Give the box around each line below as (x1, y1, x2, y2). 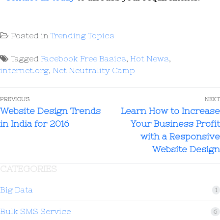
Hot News (130, 54, 169, 63)
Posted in (11, 31, 51, 40)
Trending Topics (51, 31, 114, 40)
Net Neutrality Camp (53, 66, 135, 75)
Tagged (11, 54, 41, 63)
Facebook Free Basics (41, 54, 126, 63)
